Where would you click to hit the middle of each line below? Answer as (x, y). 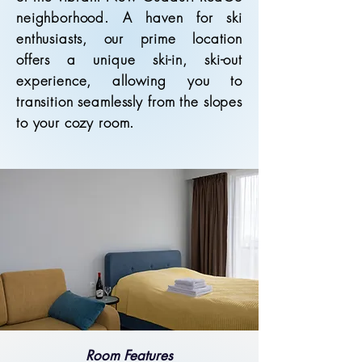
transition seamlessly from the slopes (129, 101)
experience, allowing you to (129, 80)
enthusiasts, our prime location (129, 38)
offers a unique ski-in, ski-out (129, 59)
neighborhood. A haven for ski (129, 17)
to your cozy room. (76, 122)
